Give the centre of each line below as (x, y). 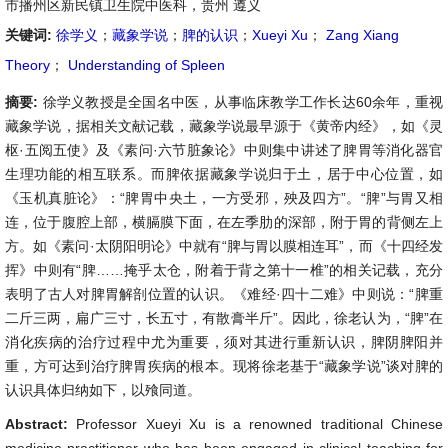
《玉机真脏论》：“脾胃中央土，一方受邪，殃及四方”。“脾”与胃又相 (224, 198)
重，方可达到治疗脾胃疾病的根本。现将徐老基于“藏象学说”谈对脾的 (224, 366)
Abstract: (41, 424)
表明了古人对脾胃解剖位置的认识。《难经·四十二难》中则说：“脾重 (224, 294)
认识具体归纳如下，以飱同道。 (103, 390)
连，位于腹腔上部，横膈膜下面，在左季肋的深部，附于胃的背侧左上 (224, 222)
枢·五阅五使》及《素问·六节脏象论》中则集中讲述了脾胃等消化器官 (224, 150)
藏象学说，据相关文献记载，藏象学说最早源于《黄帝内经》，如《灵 (224, 126)
